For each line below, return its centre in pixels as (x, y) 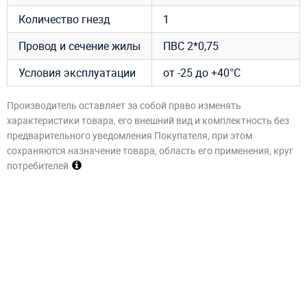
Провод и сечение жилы (79, 46)
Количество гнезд (64, 19)
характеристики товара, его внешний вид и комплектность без (148, 121)
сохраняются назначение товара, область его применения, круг (150, 151)
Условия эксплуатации (77, 72)
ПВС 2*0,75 (191, 46)
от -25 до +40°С (202, 72)
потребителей (38, 166)
